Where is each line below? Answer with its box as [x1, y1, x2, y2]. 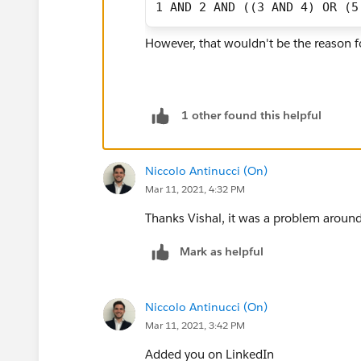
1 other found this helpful [181, 108, 322, 123]
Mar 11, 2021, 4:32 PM [145, 181, 245, 196]
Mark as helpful [180, 243, 263, 259]
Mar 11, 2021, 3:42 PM [145, 317, 245, 332]
